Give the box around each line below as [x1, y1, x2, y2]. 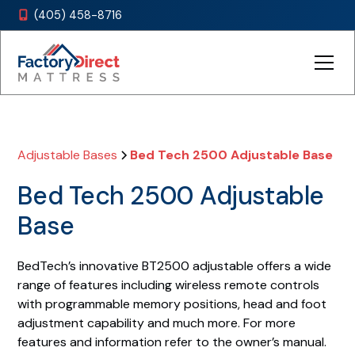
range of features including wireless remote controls [17, 277, 320, 293]
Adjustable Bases [17, 147, 118, 163]
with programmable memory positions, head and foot [17, 296, 327, 312]
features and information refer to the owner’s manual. [17, 334, 327, 350]
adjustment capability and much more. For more [17, 315, 296, 331]
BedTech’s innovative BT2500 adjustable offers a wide [17, 258, 332, 274]
